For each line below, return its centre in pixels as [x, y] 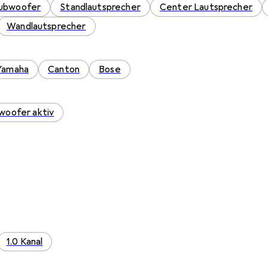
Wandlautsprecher [46, 26]
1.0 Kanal [25, 242]
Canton [64, 69]
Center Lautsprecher [206, 7]
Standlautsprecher [100, 7]
